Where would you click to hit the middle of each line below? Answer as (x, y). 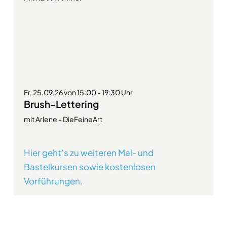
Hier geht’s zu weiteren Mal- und (88, 153)
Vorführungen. (53, 181)
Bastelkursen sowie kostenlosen (89, 167)
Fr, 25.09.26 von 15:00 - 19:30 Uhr (78, 92)
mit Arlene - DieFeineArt (63, 119)
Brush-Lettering (61, 104)
